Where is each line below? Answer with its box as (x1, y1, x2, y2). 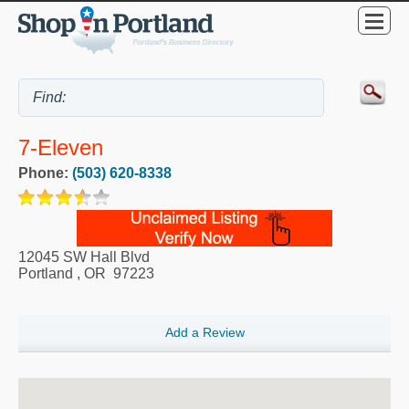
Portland (18, 265, 73, 281)
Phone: (18, 164, 72, 181)
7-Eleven (18, 134, 103, 160)
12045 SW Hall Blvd (18, 248, 150, 265)
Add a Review (164, 325, 245, 341)
